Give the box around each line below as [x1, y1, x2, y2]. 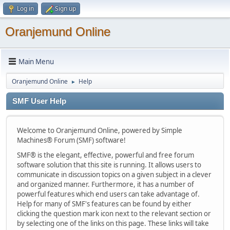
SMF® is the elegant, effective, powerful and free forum [17, 150, 194, 160]
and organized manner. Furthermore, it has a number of [17, 180, 194, 189]
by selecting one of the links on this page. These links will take [17, 219, 209, 228]
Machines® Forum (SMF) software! [17, 136, 126, 145]
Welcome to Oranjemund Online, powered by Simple [17, 126, 182, 135]
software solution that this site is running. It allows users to [17, 160, 201, 169]
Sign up [55, 4, 76, 13]
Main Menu [18, 56, 54, 66]
